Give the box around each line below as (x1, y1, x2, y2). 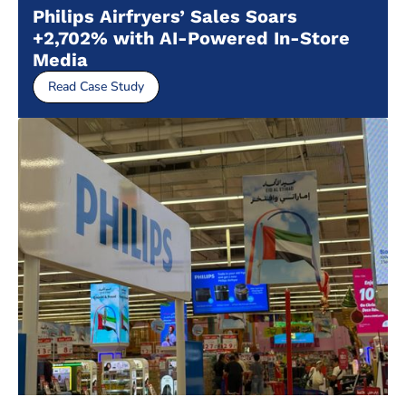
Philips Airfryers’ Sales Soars (33, 5, 297, 28)
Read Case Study (48, 78, 144, 96)
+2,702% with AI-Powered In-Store (33, 27, 350, 50)
